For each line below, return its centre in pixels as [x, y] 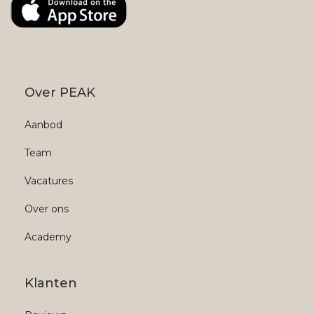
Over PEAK [60, 93]
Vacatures [49, 181]
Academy [48, 237]
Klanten [51, 284]
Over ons [47, 209]
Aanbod [43, 125]
